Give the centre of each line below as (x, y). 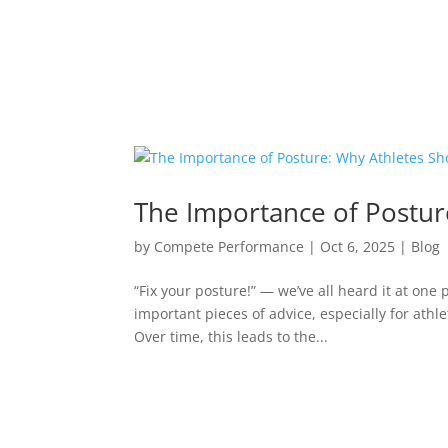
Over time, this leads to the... (231, 337)
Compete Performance (229, 247)
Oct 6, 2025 (358, 247)
